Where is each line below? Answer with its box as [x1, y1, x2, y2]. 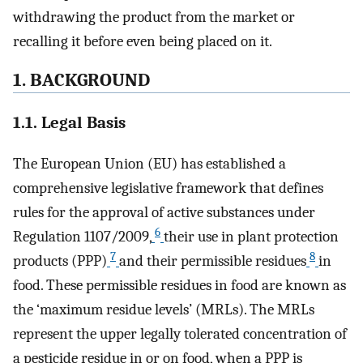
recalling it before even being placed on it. [13, 32, 272, 50]
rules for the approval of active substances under [13, 203, 315, 221]
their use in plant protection [164, 227, 339, 246]
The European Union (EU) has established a [13, 154, 286, 173]
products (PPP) [13, 251, 107, 270]
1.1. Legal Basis [13, 112, 126, 132]
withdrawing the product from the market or [13, 7, 295, 26]
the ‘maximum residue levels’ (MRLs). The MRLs [13, 300, 314, 318]
